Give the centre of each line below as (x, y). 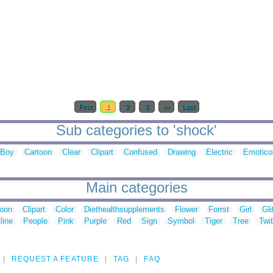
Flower (186, 210)
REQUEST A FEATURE (55, 259)
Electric (219, 152)
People (35, 221)
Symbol (181, 221)
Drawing (182, 152)
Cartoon (38, 152)
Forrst (219, 210)
